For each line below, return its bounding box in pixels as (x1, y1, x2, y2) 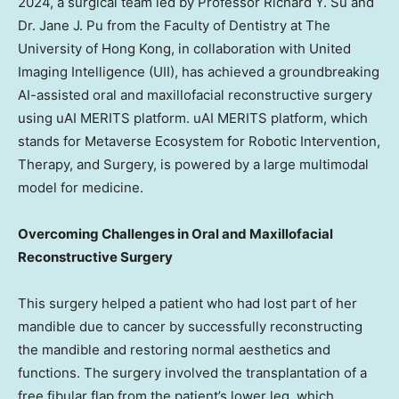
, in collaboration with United (171, 40, 351, 58)
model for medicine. (18, 179, 143, 197)
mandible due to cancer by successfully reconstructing (18, 318, 362, 336)
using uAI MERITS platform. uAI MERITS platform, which (18, 110, 368, 127)
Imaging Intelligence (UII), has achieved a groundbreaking (18, 63, 379, 81)
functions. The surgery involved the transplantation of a (18, 364, 367, 382)
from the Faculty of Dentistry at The (103, 17, 330, 35)
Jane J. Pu (39, 17, 103, 35)
